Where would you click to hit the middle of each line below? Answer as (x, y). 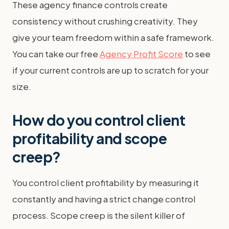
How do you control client (99, 120)
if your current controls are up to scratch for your (110, 70)
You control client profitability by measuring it (106, 182)
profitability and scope (90, 138)
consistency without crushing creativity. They (105, 21)
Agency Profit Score (141, 54)
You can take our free (56, 54)
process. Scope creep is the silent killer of (99, 215)
